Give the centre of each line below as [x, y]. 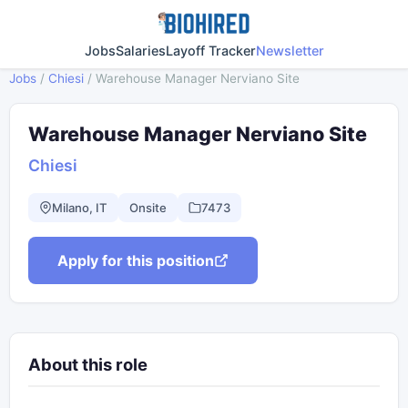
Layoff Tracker [210, 51]
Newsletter [290, 51]
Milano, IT [80, 207]
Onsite [148, 207]
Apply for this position [136, 260]
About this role [88, 365]
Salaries [140, 51]
